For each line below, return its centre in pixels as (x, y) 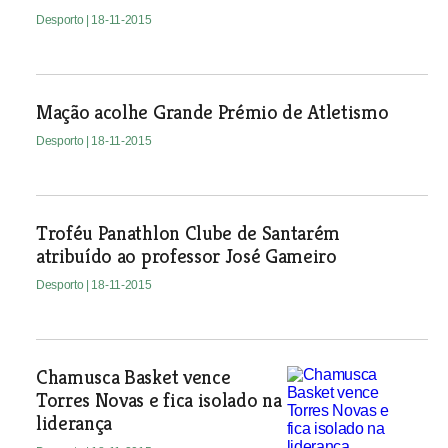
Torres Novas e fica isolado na (158, 400)
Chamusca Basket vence (133, 377)
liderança (74, 423)
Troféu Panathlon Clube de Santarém (188, 233)
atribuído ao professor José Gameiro (186, 256)
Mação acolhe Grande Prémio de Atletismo (212, 112)
